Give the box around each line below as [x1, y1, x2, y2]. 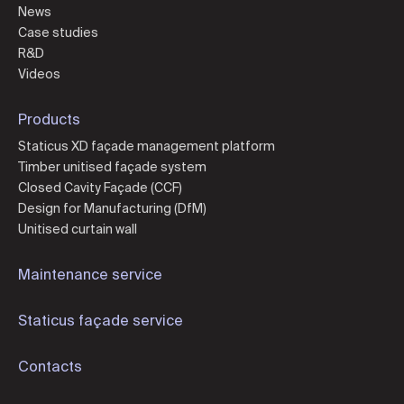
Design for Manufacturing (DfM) [18, 200, 207, 216]
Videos [18, 66, 60, 81]
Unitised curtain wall [18, 221, 137, 236]
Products [18, 110, 80, 127]
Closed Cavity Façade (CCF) [18, 179, 182, 195]
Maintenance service [18, 265, 162, 282]
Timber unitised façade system [18, 159, 207, 174]
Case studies [18, 24, 98, 40]
